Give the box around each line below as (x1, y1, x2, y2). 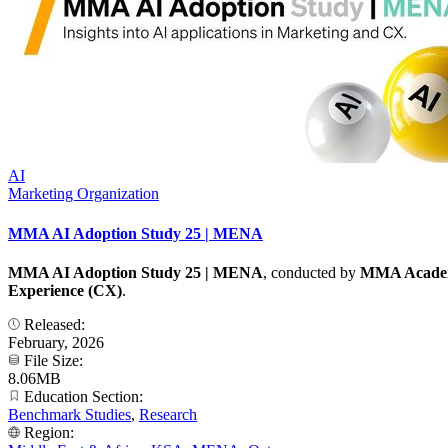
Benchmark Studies (8, 405, 131, 423)
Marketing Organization (8, 185, 159, 203)
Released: (20, 315, 89, 333)
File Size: (20, 351, 87, 369)
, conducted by (263, 263, 360, 281)
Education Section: (20, 387, 147, 405)
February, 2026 (8, 333, 104, 351)
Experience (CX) (8, 281, 122, 299)
